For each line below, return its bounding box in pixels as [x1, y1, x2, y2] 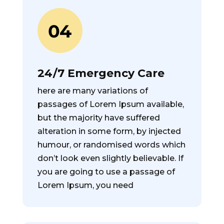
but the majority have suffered [37, 113, 160, 122]
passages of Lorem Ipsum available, [37, 99, 184, 109]
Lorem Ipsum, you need [37, 180, 133, 190]
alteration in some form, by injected [37, 126, 181, 136]
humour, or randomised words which [37, 140, 185, 149]
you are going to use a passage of [37, 167, 175, 176]
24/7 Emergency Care [37, 66, 164, 80]
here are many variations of [37, 86, 148, 95]
